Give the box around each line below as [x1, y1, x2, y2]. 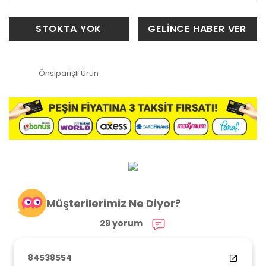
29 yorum [100, 217, 142, 230]
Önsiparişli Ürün [39, 68, 99, 80]
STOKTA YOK [36, 21, 102, 36]
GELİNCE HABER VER [148, 21, 247, 36]
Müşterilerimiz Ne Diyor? [46, 195, 181, 211]
